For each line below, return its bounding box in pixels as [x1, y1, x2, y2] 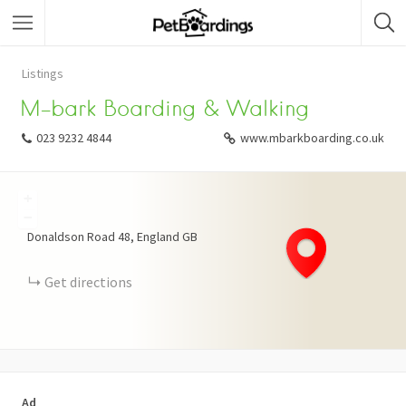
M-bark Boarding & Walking [20, 95, 310, 121]
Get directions [44, 273, 132, 291]
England [137, 228, 179, 245]
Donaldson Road [27, 228, 115, 245]
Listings [22, 65, 63, 82]
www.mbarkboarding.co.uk [240, 130, 384, 146]
